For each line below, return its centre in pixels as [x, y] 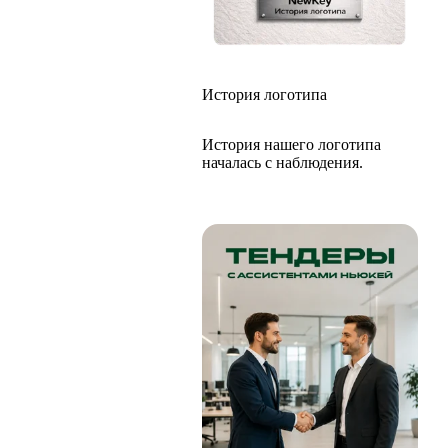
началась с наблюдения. [282, 162]
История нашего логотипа [291, 144]
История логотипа [264, 94]
